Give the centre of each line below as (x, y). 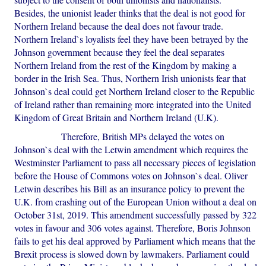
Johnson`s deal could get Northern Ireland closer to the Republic (135, 91)
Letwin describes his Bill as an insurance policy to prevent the (130, 189)
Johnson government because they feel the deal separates (120, 52)
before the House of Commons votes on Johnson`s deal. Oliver (131, 176)
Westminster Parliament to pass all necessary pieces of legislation (135, 163)
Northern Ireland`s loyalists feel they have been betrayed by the (132, 39)
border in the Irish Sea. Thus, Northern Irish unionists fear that (130, 78)
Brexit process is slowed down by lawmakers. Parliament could (132, 254)
